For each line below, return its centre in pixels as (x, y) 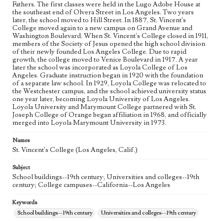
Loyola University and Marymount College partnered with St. (104, 107)
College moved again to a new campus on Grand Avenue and (102, 28)
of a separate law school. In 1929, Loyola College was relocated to (109, 83)
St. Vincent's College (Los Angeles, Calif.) (75, 150)
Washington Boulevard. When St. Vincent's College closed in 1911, (110, 36)
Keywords (25, 203)
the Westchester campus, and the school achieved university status (109, 91)
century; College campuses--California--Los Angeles (91, 185)
